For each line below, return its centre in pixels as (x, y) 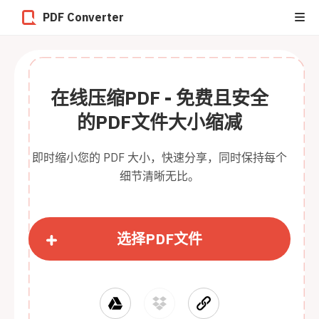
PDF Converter (83, 17)
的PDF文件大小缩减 (159, 122)
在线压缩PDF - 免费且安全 (159, 98)
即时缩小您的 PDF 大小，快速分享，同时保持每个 (159, 157)
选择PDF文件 (159, 239)
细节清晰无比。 (159, 176)
